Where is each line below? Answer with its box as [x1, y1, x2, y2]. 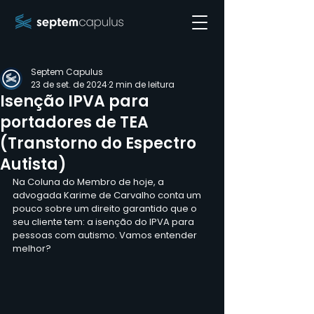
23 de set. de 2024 [31, 78, 107, 90]
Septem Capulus [31, 66, 103, 78]
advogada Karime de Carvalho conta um [13, 189, 203, 202]
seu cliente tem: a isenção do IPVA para [13, 215, 196, 228]
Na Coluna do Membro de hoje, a [13, 175, 166, 189]
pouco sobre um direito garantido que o [13, 202, 199, 215]
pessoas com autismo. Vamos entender [13, 228, 199, 242]
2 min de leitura [109, 78, 175, 90]
